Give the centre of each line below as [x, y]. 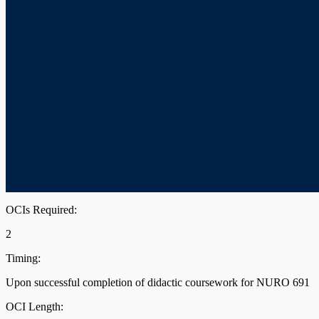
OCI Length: [35, 306]
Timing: [23, 258]
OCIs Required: [41, 209]
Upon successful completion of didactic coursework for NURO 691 [158, 282]
